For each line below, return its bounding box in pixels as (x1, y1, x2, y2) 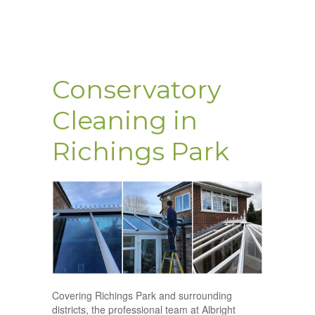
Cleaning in (52, 105, 198, 136)
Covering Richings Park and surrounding (52, 288, 232, 303)
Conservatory (52, 74, 221, 105)
